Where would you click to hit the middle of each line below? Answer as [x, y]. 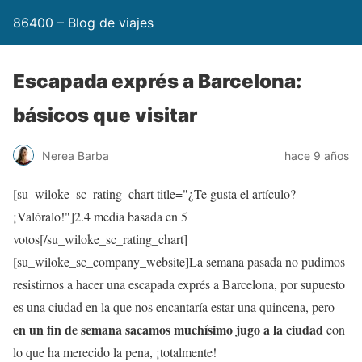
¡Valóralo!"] [44, 216]
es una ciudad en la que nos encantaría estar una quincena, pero [174, 307]
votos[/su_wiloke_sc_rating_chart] [100, 239]
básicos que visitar [105, 115]
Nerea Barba [76, 155]
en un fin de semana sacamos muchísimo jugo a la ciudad [168, 329]
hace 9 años [317, 155]
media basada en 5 [139, 216]
